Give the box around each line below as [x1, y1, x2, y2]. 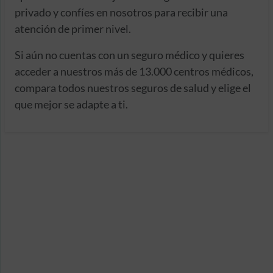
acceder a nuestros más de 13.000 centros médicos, [15, 64, 253, 78]
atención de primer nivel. [15, 21, 131, 35]
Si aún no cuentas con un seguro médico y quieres [15, 48, 244, 62]
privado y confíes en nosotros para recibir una [15, 5, 228, 19]
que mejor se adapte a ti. [15, 97, 128, 111]
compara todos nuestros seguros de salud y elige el [15, 80, 251, 94]
